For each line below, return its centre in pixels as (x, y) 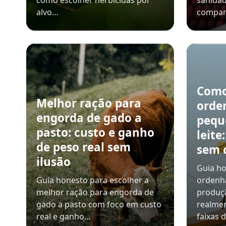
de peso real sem (83, 147)
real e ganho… (64, 216)
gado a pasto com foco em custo (99, 204)
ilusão (53, 162)
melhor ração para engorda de (95, 192)
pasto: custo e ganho (95, 132)
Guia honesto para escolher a (93, 180)
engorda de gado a (89, 118)
